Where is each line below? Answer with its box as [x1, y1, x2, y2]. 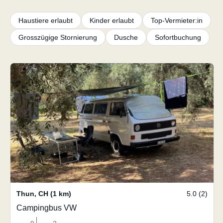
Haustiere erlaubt [18, 16, 73, 24]
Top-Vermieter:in [151, 16, 203, 24]
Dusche [114, 33, 138, 41]
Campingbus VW [16, 204, 77, 212]
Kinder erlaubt [90, 16, 134, 24]
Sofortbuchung [155, 33, 201, 41]
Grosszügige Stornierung [18, 33, 97, 41]
